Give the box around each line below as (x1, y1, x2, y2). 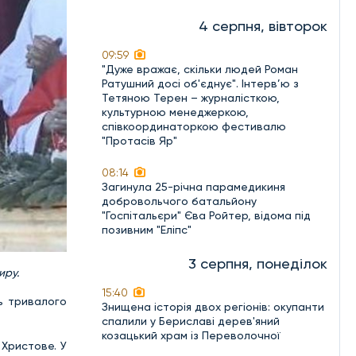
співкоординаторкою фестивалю (102, 120, 286, 133)
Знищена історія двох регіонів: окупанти (102, 300, 324, 313)
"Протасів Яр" (102, 134, 177, 147)
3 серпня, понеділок (188, 255, 327, 272)
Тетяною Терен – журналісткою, (102, 91, 280, 104)
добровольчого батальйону (102, 195, 257, 207)
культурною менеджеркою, (102, 106, 249, 118)
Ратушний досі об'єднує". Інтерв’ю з (102, 77, 299, 90)
